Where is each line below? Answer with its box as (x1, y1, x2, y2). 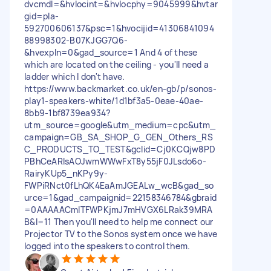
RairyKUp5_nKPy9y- (24, 168, 108, 179)
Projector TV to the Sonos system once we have (24, 228, 218, 240)
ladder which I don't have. (24, 71, 125, 82)
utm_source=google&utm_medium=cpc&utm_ (24, 119, 216, 131)
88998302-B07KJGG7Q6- (24, 34, 128, 46)
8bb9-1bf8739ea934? (24, 107, 111, 119)
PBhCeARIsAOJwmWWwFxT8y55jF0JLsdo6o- (24, 155, 206, 167)
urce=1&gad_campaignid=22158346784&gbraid (24, 192, 217, 203)
